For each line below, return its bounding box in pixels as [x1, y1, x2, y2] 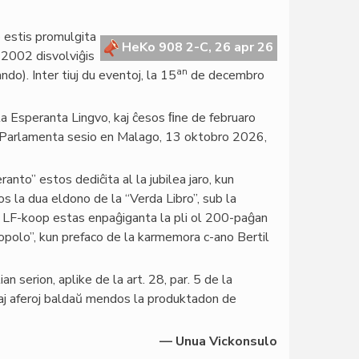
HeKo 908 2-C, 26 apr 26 [119, 38, 273, 56]
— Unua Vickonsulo [159, 333, 277, 350]
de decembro [188, 67, 264, 84]
